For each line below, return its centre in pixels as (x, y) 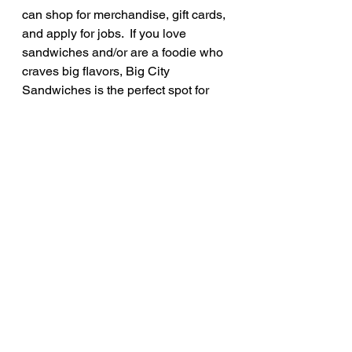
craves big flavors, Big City (97, 71)
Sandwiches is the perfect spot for (117, 90)
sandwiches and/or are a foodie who (124, 53)
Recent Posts (49, 275)
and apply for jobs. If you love (106, 34)
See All (226, 272)
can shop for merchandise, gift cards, (125, 15)
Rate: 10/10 (54, 147)
